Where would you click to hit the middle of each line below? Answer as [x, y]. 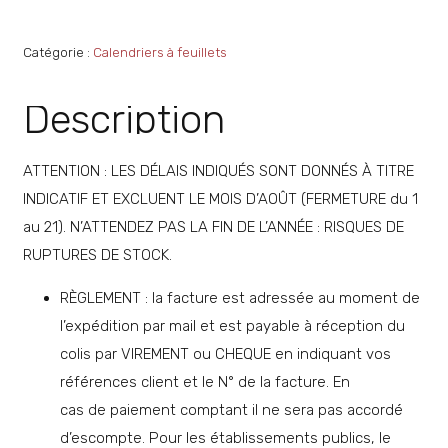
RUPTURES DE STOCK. [97, 254]
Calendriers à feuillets [159, 52]
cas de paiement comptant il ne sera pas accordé [231, 409]
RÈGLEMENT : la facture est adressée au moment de [240, 297]
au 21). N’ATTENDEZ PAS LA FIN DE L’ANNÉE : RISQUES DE [213, 226]
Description [123, 120]
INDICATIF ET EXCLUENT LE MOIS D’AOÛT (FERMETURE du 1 [220, 198]
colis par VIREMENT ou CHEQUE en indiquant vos [225, 353]
